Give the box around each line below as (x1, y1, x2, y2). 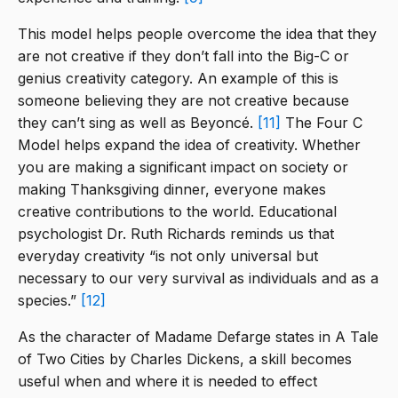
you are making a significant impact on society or (18, 158, 348, 177)
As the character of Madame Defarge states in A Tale (18, 328, 378, 346)
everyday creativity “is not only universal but (18, 247, 318, 266)
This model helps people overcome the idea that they (18, 25, 377, 44)
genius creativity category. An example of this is (18, 69, 338, 88)
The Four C (281, 114, 362, 132)
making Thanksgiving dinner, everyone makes (18, 180, 326, 199)
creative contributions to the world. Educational (18, 203, 337, 221)
